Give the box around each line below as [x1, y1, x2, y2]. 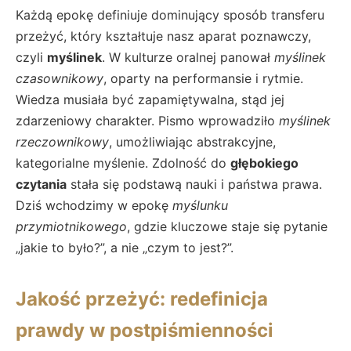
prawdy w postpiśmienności [16, 318, 273, 342]
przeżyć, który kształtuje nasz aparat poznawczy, [16, 27, 311, 44]
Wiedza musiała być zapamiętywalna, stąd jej [16, 91, 284, 107]
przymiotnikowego [16, 218, 127, 234]
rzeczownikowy [16, 133, 109, 150]
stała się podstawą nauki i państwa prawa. [67, 175, 322, 192]
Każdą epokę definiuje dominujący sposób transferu [16, 6, 324, 23]
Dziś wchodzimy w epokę [16, 197, 172, 213]
